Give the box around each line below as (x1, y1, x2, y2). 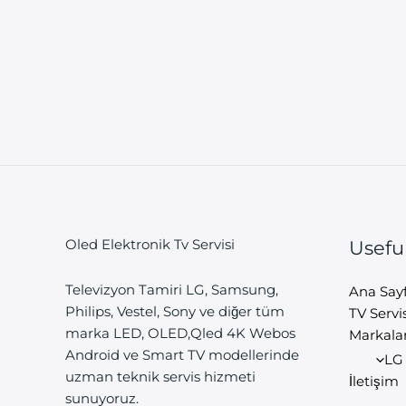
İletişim (348, 372, 399, 391)
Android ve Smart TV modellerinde (65, 345, 299, 363)
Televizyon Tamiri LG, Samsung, (65, 280, 278, 298)
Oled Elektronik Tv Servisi (65, 235, 235, 253)
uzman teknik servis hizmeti (65, 367, 256, 385)
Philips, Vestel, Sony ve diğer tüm (65, 302, 285, 320)
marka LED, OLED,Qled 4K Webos (65, 324, 295, 342)
